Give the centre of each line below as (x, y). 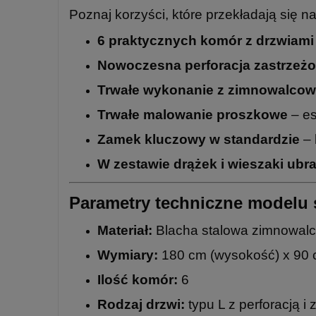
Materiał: (125, 231)
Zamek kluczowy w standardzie (199, 140)
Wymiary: (128, 255)
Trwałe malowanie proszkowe (193, 115)
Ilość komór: (138, 280)
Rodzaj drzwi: (141, 305)
